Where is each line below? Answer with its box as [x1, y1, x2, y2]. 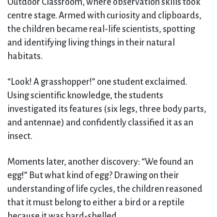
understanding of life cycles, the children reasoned [7, 184, 202, 194]
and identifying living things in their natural [7, 38, 175, 47]
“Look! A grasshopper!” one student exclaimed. [7, 77, 187, 87]
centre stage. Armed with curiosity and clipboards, [7, 11, 201, 20]
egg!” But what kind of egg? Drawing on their [7, 170, 179, 180]
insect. [7, 131, 32, 141]
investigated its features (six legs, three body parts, [7, 104, 206, 114]
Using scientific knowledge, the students [7, 91, 163, 100]
